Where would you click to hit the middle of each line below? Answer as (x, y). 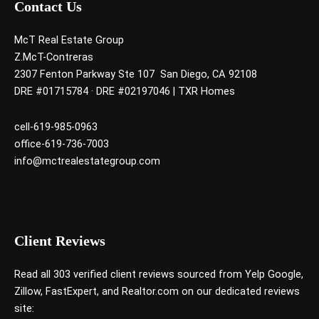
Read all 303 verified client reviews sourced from (128, 274)
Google (284, 274)
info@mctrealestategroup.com (87, 161)
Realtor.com (150, 291)
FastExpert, (72, 291)
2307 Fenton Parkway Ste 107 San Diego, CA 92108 (137, 74)
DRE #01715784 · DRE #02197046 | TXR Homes (125, 91)
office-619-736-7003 (62, 143)
